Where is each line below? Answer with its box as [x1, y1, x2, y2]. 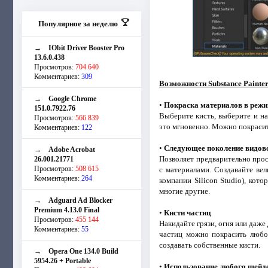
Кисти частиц [163, 208, 211, 217]
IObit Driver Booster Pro [48, 43, 124, 52]
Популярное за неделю [38, 19, 118, 28]
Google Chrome [48, 94, 96, 103]
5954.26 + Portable [34, 256, 91, 265]
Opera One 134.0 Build [48, 246, 118, 255]
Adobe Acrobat [48, 145, 95, 154]
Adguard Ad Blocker [48, 196, 112, 205]
